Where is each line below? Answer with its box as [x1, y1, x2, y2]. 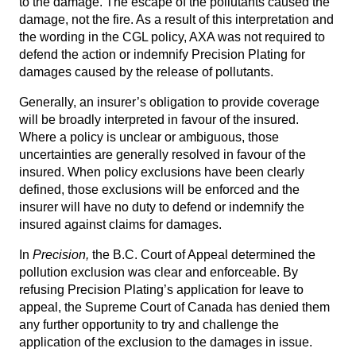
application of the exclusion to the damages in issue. [19, 335, 312, 349]
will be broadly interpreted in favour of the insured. [19, 113, 299, 126]
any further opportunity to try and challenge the [19, 318, 279, 331]
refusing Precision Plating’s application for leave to [19, 283, 304, 296]
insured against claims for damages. [19, 218, 222, 231]
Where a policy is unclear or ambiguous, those [19, 130, 279, 144]
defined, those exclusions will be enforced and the [19, 183, 300, 196]
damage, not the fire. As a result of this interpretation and [19, 13, 334, 26]
